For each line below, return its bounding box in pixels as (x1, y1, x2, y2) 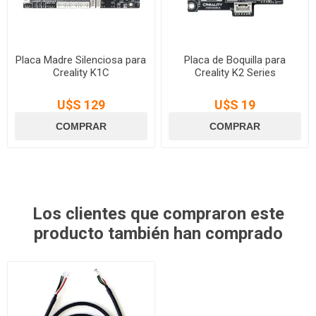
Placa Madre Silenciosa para (16, 54, 147, 67)
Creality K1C (52, 66, 109, 80)
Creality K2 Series (194, 66, 276, 80)
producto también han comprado (33, 223, 283, 243)
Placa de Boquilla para (184, 54, 286, 67)
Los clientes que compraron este (32, 203, 284, 224)
